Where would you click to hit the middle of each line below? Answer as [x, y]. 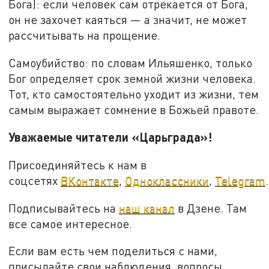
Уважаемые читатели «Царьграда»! [110, 137]
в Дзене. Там [211, 208]
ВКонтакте [90, 180]
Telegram [240, 180]
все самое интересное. [71, 223]
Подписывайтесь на [64, 208]
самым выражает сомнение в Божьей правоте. [134, 109]
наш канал [147, 208]
